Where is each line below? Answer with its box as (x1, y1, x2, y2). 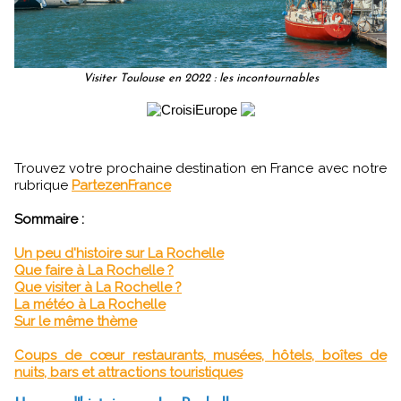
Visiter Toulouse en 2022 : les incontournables (82, 73, 319, 85)
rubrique (14, 177, 72, 194)
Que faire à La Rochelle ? (14, 262, 174, 279)
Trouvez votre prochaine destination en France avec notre (14, 160, 387, 177)
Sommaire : (14, 211, 84, 228)
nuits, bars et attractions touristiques (14, 364, 243, 381)
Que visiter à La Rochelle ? (14, 279, 182, 296)
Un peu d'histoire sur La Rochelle (14, 245, 224, 262)
